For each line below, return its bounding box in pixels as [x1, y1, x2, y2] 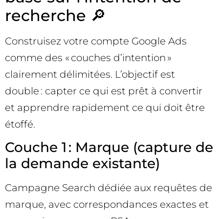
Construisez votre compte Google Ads [5, 35, 187, 47]
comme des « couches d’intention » [5, 51, 172, 64]
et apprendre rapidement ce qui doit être [5, 101, 205, 113]
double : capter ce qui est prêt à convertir [5, 85, 202, 97]
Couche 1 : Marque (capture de [5, 139, 213, 156]
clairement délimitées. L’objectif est [5, 68, 175, 80]
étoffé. [5, 118, 35, 130]
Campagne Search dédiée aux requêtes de [5, 182, 212, 194]
